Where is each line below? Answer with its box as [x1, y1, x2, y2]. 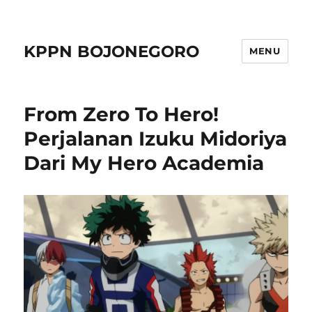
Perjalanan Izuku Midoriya [24, 127, 288, 150]
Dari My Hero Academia [24, 151, 265, 175]
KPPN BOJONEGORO [24, 41, 200, 61]
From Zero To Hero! [24, 102, 219, 126]
